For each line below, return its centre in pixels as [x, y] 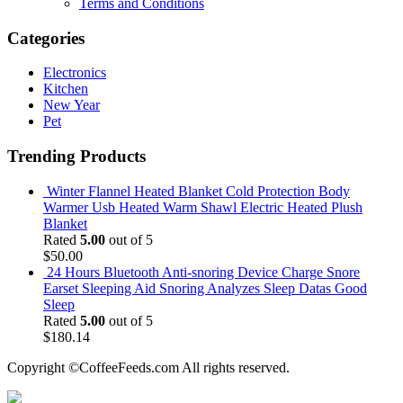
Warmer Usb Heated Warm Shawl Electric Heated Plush [203, 207]
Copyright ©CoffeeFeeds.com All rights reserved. [148, 367]
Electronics [75, 73]
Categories [46, 38]
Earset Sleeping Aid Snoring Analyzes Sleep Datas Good [205, 288]
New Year [72, 105]
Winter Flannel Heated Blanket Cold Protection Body [198, 191]
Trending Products [76, 157]
